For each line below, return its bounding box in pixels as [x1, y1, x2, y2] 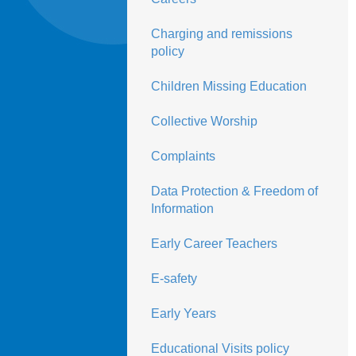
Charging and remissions [150, 27, 292, 41]
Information [150, 202, 214, 215]
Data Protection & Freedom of [150, 184, 318, 198]
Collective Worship [150, 114, 257, 128]
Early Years [150, 307, 216, 320]
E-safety [150, 272, 197, 285]
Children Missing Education [150, 79, 307, 93]
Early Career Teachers [150, 237, 277, 250]
